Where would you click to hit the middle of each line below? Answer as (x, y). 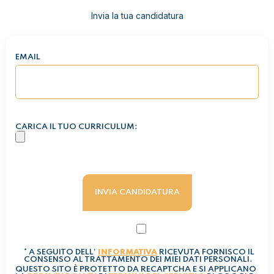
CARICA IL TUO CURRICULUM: (76, 127)
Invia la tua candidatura (137, 16)
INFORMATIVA (128, 252)
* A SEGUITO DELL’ (61, 252)
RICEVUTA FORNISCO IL (206, 252)
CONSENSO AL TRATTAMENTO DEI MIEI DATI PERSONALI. (138, 260)
